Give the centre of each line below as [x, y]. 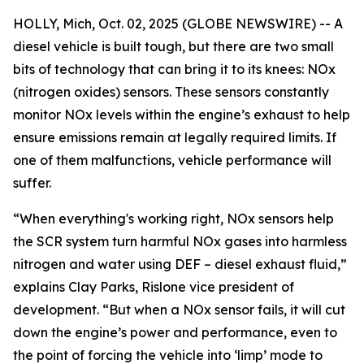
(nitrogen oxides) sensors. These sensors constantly [171, 92]
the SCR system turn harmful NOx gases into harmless [180, 241]
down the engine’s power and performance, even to [175, 332]
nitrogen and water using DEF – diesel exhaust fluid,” [180, 264]
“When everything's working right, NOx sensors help [173, 219]
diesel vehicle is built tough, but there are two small [173, 46]
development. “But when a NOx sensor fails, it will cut [179, 310]
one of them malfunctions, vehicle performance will [172, 160]
